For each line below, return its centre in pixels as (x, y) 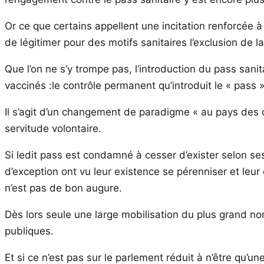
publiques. (29, 231)
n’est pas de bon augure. (63, 188)
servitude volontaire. (53, 129)
